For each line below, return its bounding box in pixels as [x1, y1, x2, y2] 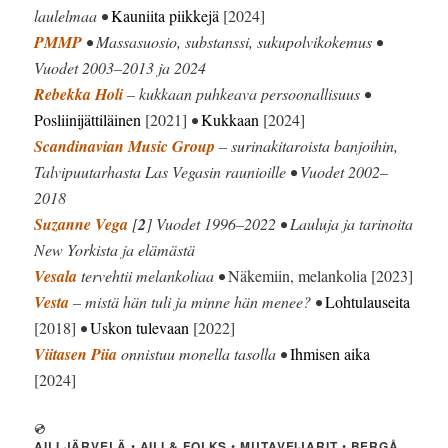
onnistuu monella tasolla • [117, 342, 291, 364]
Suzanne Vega [34, 212, 129, 235]
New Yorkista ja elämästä [34, 238, 196, 260]
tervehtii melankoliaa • [77, 264, 229, 286]
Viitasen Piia [34, 342, 118, 365]
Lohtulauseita [325, 290, 411, 312]
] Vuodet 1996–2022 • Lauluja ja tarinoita [146, 212, 414, 234]
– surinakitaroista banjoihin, [215, 134, 399, 156]
